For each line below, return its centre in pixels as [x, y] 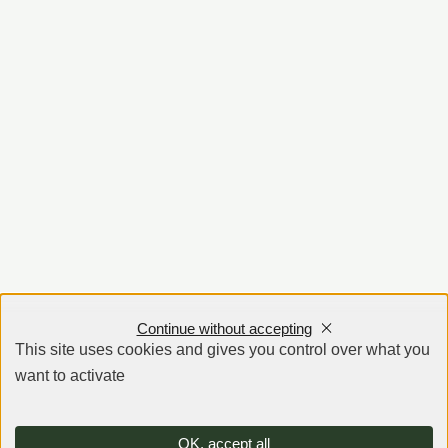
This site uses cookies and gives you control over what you [222, 350]
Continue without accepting [224, 328]
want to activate [69, 376]
